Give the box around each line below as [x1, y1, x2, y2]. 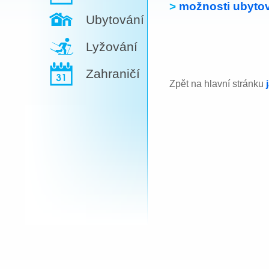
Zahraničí [86, 67, 140, 80]
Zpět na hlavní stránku [169, 78, 266, 89]
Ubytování [86, 13, 144, 26]
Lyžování [86, 40, 138, 53]
